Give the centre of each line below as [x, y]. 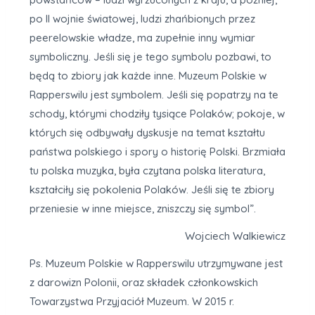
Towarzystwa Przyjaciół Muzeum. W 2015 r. [132, 302]
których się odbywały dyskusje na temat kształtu [147, 133]
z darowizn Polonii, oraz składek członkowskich [144, 283]
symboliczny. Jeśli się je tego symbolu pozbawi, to [150, 57]
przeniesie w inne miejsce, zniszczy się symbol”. [143, 209]
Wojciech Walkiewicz [235, 236]
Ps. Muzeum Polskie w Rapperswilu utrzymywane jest [156, 264]
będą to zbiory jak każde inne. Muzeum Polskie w [148, 76]
